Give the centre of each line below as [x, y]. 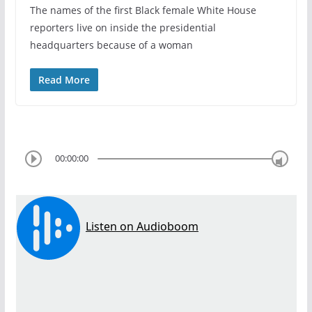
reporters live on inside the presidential [123, 27]
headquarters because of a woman [111, 45]
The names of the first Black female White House [143, 10]
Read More [64, 79]
